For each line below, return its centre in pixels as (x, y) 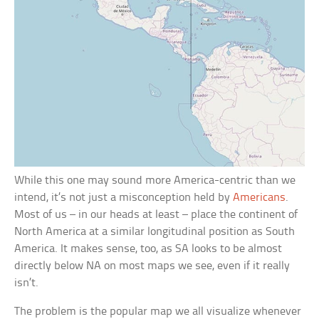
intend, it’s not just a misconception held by (124, 197)
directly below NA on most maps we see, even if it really (152, 266)
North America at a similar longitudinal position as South (155, 231)
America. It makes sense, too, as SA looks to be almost (148, 249)
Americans (260, 197)
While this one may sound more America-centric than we (155, 180)
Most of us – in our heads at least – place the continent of (156, 214)
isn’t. (27, 283)
